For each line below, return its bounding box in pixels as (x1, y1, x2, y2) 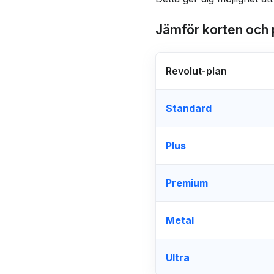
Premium (165, 176, 208, 189)
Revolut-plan (165, 64, 227, 77)
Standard (165, 102, 212, 114)
